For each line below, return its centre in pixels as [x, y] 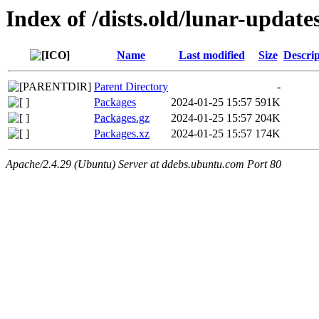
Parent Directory [131, 87]
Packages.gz [122, 118]
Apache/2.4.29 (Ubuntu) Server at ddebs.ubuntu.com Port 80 [143, 164]
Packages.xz [122, 134]
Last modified [211, 56]
